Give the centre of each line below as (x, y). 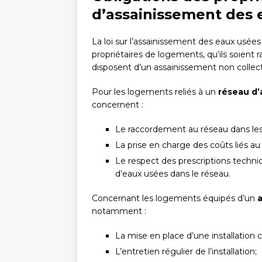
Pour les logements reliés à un (155, 92)
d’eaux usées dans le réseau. (173, 174)
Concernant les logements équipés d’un (175, 199)
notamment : (119, 211)
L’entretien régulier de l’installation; (186, 252)
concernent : (118, 105)
